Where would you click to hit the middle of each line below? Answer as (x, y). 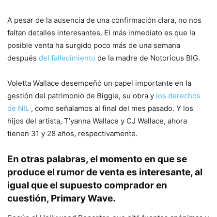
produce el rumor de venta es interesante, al (105, 172)
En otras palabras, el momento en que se (97, 159)
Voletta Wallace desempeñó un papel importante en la (99, 83)
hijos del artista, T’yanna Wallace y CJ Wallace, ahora (97, 121)
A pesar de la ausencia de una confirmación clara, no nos (104, 20)
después (23, 58)
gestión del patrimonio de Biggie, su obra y (82, 95)
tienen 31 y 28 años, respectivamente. (72, 133)
